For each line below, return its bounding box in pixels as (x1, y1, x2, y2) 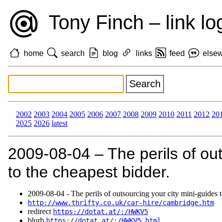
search (61, 49, 85, 57)
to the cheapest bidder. (8, 163, 170, 181)
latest (52, 119, 67, 128)
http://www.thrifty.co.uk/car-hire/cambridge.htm (28, 199, 214, 207)
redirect (28, 207, 53, 216)
